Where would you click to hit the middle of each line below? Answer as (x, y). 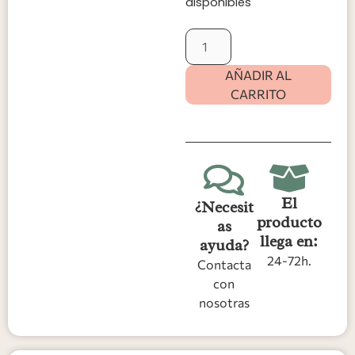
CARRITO (258, 94)
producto (289, 223)
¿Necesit (224, 208)
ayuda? (224, 246)
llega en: (289, 242)
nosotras (224, 303)
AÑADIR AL (258, 75)
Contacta (224, 265)
